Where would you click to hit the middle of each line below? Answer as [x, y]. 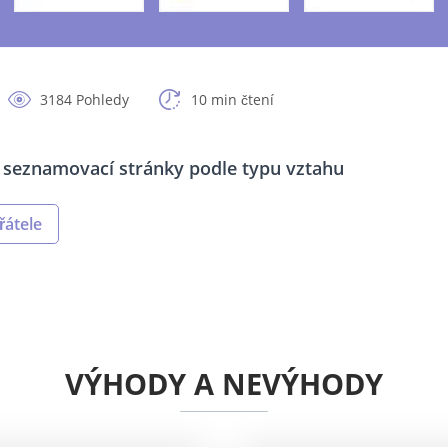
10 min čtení [232, 100]
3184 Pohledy [84, 100]
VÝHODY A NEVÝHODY [224, 384]
